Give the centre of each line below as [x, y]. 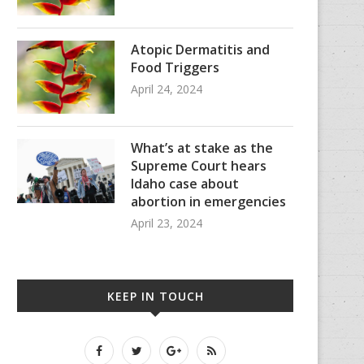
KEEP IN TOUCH [155, 297]
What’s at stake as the [202, 148]
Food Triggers [175, 67]
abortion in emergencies [208, 202]
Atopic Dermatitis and [200, 49]
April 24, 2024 [167, 89]
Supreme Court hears [199, 166]
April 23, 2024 [167, 223]
